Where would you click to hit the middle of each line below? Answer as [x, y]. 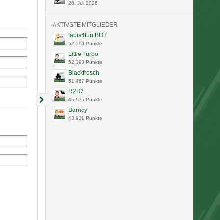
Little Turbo [83, 54]
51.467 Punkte [85, 81]
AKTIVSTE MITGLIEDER [85, 24]
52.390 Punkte [85, 62]
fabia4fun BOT [87, 35]
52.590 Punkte [85, 43]
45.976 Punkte [85, 99]
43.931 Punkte [85, 118]
